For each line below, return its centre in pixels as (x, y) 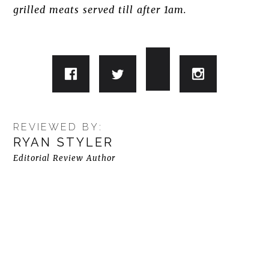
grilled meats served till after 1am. (100, 10)
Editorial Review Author (65, 158)
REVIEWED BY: (58, 127)
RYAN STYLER (64, 142)
